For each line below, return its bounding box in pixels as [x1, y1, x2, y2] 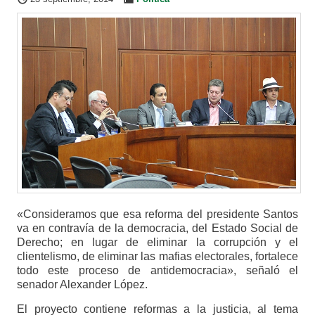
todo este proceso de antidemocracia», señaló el [16, 264, 299, 277]
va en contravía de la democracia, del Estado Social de [16, 222, 299, 235]
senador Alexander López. [16, 278, 148, 291]
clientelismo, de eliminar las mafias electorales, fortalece [16, 250, 299, 263]
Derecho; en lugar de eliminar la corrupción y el [16, 236, 299, 249]
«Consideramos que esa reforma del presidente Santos [16, 208, 299, 221]
